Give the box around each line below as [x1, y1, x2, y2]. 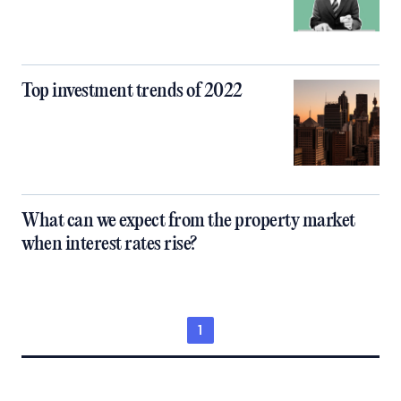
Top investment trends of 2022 [21, 81, 243, 102]
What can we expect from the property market [21, 210, 355, 232]
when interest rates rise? [21, 234, 197, 255]
